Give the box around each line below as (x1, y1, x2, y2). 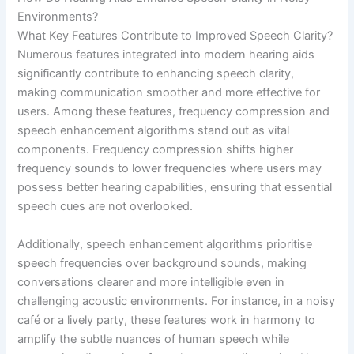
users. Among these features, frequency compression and (17, 104, 330, 119)
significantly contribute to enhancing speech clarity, (17, 66, 295, 81)
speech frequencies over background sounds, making (17, 255, 307, 270)
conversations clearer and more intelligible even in (17, 274, 285, 289)
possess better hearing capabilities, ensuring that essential (17, 180, 333, 195)
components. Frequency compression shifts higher (17, 142, 294, 157)
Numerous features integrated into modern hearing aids (17, 47, 315, 62)
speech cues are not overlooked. (17, 199, 194, 214)
